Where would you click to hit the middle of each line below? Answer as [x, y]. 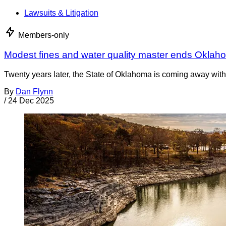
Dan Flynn [34, 91]
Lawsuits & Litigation [61, 13]
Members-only [44, 35]
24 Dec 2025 [31, 100]
